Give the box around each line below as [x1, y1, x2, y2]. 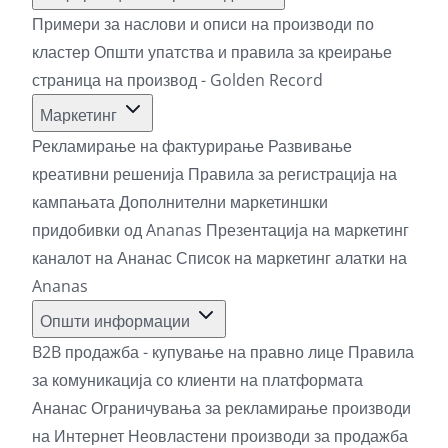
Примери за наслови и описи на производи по [32, 12, 374, 35]
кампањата [32, 190, 119, 213]
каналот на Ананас [32, 246, 176, 269]
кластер [32, 40, 94, 63]
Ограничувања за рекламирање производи [91, 396, 411, 419]
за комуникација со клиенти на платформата [32, 368, 363, 391]
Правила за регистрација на [188, 162, 397, 185]
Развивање [268, 134, 352, 157]
